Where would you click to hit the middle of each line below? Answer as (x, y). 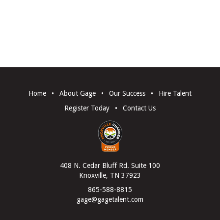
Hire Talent (175, 94)
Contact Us (139, 108)
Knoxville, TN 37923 (110, 176)
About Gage (78, 94)
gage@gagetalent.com (110, 199)
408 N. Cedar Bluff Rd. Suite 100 (110, 166)
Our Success (127, 94)
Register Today (87, 108)
